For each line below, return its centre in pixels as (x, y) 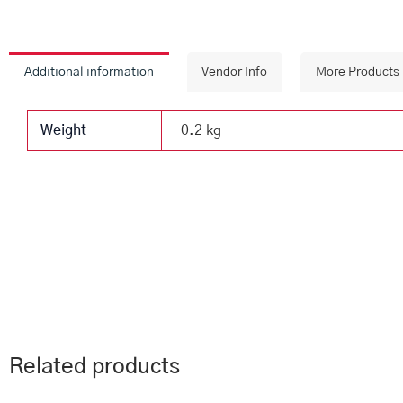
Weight (64, 131)
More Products (357, 72)
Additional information (89, 72)
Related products (94, 367)
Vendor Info (235, 72)
